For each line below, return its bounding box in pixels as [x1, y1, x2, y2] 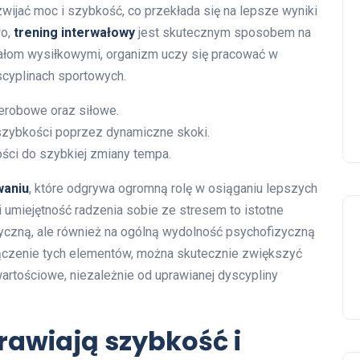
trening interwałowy [14, 25, 135, 41]
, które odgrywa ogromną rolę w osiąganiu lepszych [29, 181, 317, 197]
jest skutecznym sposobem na [135, 25, 311, 41]
